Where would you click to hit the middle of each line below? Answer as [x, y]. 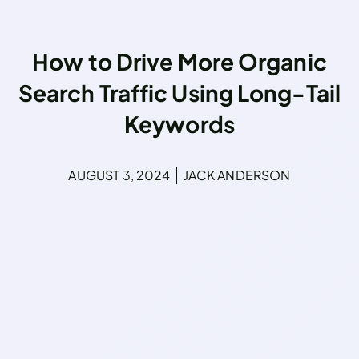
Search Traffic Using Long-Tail [179, 92]
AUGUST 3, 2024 [119, 175]
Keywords [179, 123]
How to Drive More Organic [179, 61]
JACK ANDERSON [237, 175]
